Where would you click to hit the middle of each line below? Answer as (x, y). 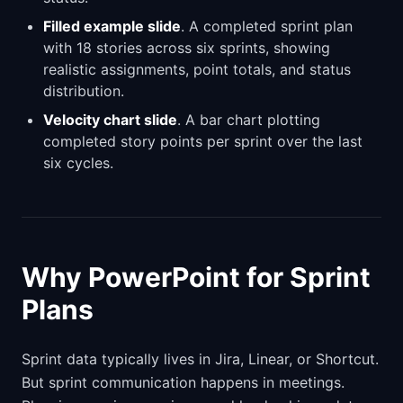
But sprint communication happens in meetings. (183, 382)
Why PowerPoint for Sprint (196, 277)
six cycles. (78, 162)
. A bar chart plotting (249, 119)
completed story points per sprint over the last (203, 141)
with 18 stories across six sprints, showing (187, 47)
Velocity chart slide (110, 119)
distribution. (84, 90)
